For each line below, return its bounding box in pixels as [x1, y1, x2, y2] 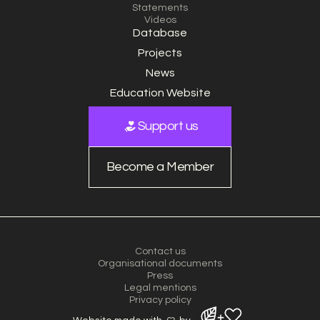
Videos [144, 15, 176, 26]
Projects [138, 47, 182, 59]
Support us [137, 119, 199, 134]
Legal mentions [124, 283, 196, 294]
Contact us [134, 246, 186, 257]
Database [133, 27, 187, 39]
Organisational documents [98, 259, 222, 269]
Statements [132, 3, 188, 14]
